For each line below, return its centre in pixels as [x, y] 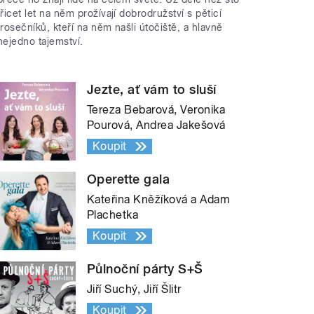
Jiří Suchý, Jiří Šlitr [134, 289]
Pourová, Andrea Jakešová [156, 125]
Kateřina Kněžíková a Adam [159, 199]
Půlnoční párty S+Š [145, 268]
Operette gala [129, 179]
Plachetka [113, 214]
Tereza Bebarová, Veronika [156, 109]
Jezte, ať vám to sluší [152, 89]
